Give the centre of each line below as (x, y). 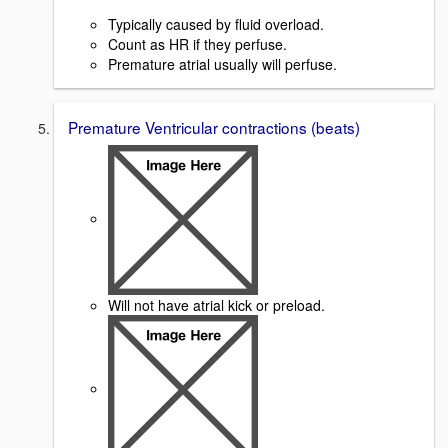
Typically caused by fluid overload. (218, 23)
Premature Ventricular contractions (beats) (214, 126)
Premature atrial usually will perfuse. (222, 63)
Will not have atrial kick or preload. (218, 305)
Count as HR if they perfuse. (199, 43)
